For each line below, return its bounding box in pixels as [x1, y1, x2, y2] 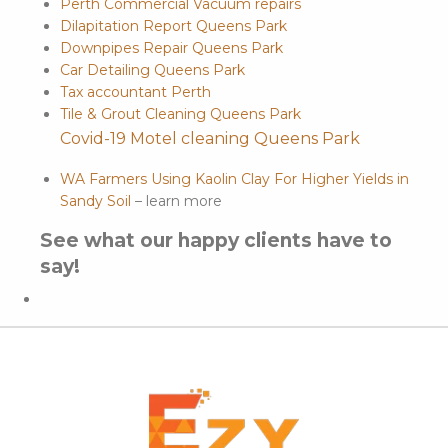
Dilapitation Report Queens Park [60, 17, 287, 36]
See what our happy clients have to [40, 229, 392, 253]
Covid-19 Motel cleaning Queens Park [60, 129, 360, 149]
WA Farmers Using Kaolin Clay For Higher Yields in [60, 170, 409, 189]
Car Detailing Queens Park [60, 61, 245, 80]
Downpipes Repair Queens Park [60, 39, 283, 58]
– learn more [131, 192, 222, 211]
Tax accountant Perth [60, 83, 211, 102]
